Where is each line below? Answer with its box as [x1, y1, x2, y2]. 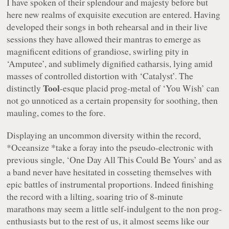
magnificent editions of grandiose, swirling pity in [7, 44, 189, 57]
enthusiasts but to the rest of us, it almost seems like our [7, 214, 210, 227]
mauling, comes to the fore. [7, 106, 106, 119]
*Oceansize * [7, 141, 56, 153]
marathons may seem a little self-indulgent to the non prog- [7, 202, 222, 215]
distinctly [7, 81, 43, 94]
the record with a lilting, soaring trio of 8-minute [7, 190, 184, 202]
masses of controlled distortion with [7, 69, 140, 82]
